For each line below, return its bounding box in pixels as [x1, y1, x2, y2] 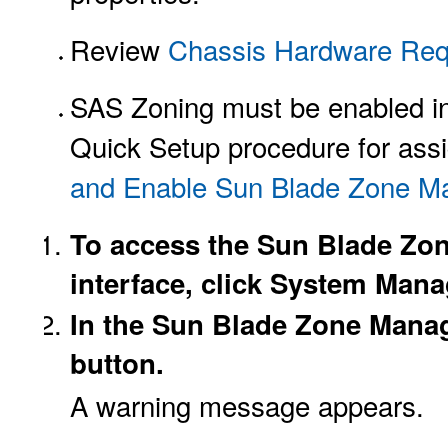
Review [70, 29, 168, 69]
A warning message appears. [70, 385, 424, 425]
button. [70, 343, 164, 382]
